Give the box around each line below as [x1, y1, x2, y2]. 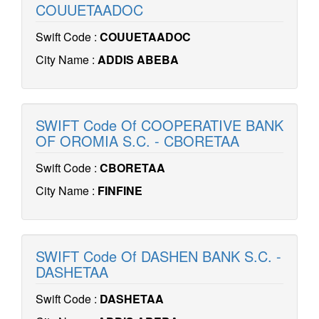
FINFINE [98, 182, 142, 199]
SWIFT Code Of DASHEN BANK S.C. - [36, 246, 281, 266]
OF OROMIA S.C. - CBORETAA [36, 130, 239, 151]
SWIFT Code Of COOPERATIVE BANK [36, 115, 283, 135]
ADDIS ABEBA [98, 51, 179, 68]
